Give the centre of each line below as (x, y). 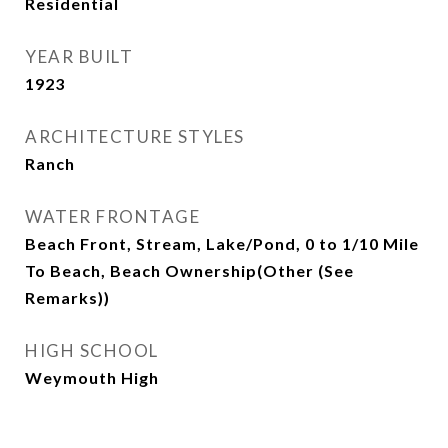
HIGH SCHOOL (92, 350)
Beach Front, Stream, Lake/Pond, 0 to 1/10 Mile (222, 243)
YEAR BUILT (79, 56)
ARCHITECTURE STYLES (135, 136)
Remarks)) (67, 297)
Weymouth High (92, 377)
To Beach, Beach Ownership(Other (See (189, 270)
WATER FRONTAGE (112, 216)
